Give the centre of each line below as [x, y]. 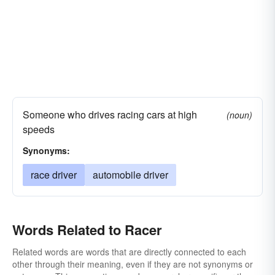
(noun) [239, 115]
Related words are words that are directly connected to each [129, 252]
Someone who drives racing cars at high [110, 114]
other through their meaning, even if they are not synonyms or [133, 264]
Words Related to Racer [87, 230]
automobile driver [130, 175]
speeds [39, 129]
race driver [54, 175]
